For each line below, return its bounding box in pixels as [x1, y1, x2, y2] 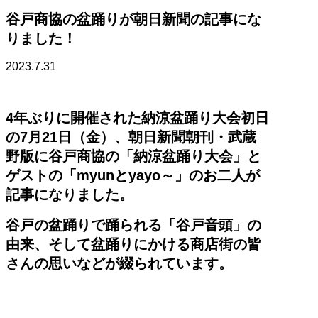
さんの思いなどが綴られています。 [6, 256, 233, 272]
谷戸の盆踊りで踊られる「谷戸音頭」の [6, 217, 261, 234]
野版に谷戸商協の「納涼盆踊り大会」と [6, 148, 261, 165]
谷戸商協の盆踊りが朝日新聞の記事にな [6, 11, 261, 28]
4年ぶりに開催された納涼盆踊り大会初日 [6, 110, 269, 126]
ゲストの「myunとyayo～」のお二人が [6, 168, 260, 184]
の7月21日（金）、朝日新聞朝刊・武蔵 [6, 129, 256, 146]
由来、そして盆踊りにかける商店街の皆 [6, 236, 261, 253]
